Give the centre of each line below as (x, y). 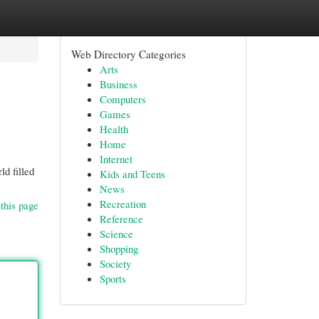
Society (115, 263)
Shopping (119, 249)
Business (118, 84)
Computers (122, 99)
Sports (113, 278)
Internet (116, 159)
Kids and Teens (132, 174)
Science (116, 234)
